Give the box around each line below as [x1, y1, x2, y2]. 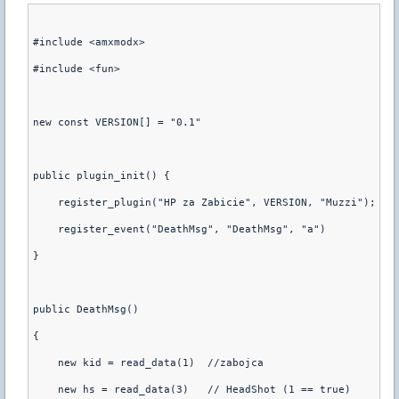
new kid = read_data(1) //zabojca [33, 357, 264, 369]
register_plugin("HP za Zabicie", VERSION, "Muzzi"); [33, 197, 376, 208]
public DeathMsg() [33, 304, 139, 315]
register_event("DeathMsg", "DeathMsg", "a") [33, 224, 326, 235]
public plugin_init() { [33, 170, 170, 182]
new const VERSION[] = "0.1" [33, 117, 201, 128]
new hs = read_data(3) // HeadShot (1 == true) [33, 384, 351, 395]
